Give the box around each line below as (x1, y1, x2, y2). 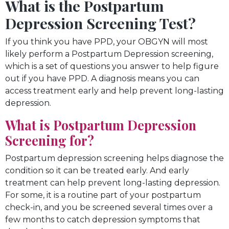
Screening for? (5, 131, 94, 149)
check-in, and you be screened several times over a (5, 202, 213, 212)
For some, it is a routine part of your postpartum (5, 190, 201, 200)
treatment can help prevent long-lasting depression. (5, 177, 220, 188)
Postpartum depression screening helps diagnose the (5, 153, 224, 163)
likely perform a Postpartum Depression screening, (5, 49, 213, 59)
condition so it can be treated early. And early (5, 165, 189, 175)
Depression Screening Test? (5, 13, 196, 33)
